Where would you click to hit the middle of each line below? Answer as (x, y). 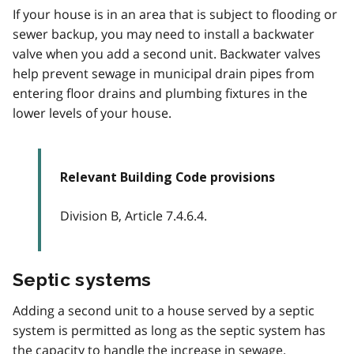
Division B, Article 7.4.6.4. (134, 215)
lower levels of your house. (92, 113)
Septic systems (82, 279)
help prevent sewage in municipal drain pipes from (164, 73)
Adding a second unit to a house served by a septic (164, 310)
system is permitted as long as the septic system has (169, 330)
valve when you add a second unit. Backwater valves (167, 53)
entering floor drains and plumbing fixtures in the (160, 93)
